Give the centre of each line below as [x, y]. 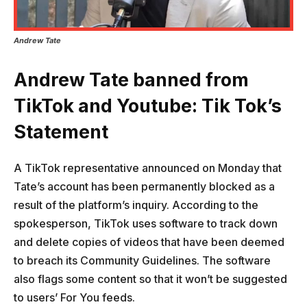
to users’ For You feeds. [74, 298]
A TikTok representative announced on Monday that [148, 168]
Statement [61, 132]
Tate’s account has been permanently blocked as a [144, 187]
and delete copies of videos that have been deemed [149, 242]
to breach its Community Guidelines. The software [142, 261]
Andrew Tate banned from [131, 80]
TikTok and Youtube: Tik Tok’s [148, 106]
